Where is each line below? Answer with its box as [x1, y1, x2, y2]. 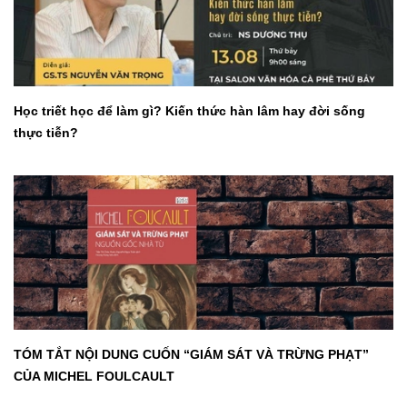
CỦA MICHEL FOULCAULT [14, 368, 174, 383]
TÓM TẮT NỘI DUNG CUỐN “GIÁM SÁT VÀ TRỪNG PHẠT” [14, 346, 369, 362]
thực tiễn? [14, 124, 78, 140]
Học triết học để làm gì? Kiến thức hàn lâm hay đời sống [14, 103, 365, 118]
